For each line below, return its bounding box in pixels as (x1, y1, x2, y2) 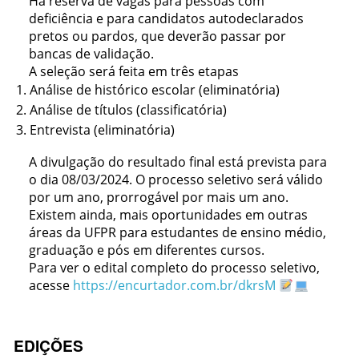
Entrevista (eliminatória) (30, 121, 175, 139)
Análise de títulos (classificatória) (30, 101, 227, 119)
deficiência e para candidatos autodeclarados (29, 10, 305, 28)
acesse (29, 276, 74, 295)
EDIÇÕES (14, 334, 83, 357)
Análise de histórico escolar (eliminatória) (30, 81, 280, 99)
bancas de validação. (29, 45, 155, 63)
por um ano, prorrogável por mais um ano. (29, 188, 289, 207)
